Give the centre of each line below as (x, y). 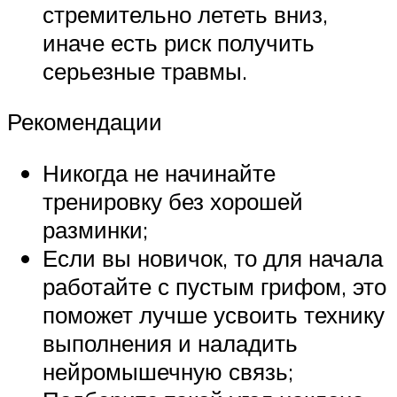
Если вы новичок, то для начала (213, 257)
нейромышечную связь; (168, 371)
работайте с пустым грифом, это (214, 286)
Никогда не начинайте (159, 172)
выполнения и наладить (170, 343)
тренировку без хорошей (173, 201)
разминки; (95, 229)
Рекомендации (85, 122)
